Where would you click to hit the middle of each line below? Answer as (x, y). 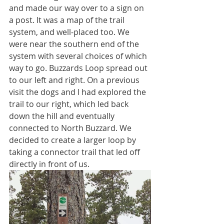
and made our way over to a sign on (77, 8)
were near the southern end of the (75, 44)
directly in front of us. (50, 164)
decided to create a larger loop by (73, 140)
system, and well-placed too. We (70, 32)
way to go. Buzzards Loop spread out (79, 68)
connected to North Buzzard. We (71, 128)
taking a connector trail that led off (75, 152)
